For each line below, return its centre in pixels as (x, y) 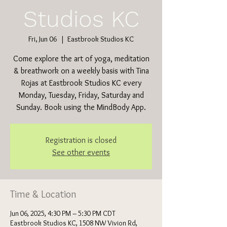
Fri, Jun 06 (43, 39)
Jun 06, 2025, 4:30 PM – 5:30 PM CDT (63, 213)
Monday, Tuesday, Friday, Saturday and (81, 95)
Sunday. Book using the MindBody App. (81, 107)
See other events (81, 152)
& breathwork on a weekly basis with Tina (81, 71)
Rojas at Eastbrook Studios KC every (81, 83)
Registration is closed (81, 140)
